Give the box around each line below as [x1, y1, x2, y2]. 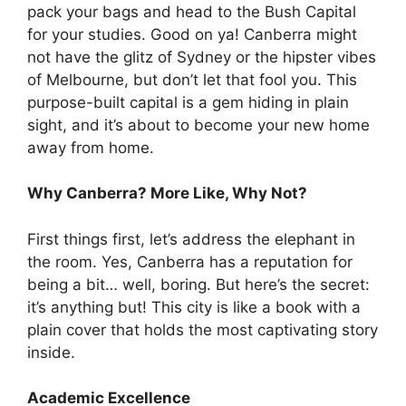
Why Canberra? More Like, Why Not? [27, 184, 307, 203]
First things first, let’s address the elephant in [27, 229, 355, 248]
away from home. [27, 138, 154, 157]
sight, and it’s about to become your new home [27, 115, 370, 134]
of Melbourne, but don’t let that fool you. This [27, 70, 357, 89]
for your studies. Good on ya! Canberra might [27, 24, 357, 43]
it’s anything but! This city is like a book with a [27, 297, 361, 316]
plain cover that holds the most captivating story [27, 320, 378, 339]
